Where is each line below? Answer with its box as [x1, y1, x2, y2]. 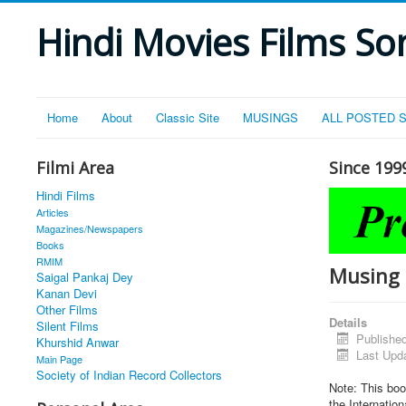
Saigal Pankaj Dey [36, 268, 133, 285]
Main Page [36, 352, 82, 366]
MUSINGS [243, 109, 298, 126]
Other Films [36, 301, 98, 318]
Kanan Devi [36, 285, 97, 302]
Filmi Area [36, 157, 114, 179]
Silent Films [36, 317, 99, 334]
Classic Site [156, 109, 219, 126]
